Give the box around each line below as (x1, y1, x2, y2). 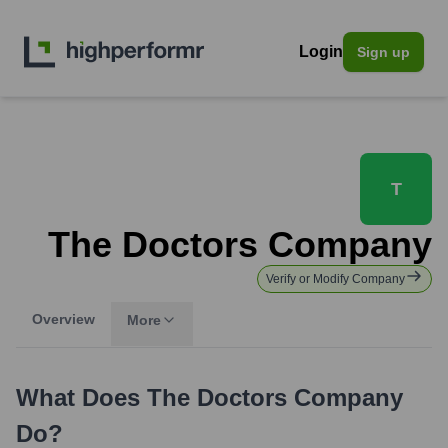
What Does (16, 384, 147, 411)
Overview (32, 311, 95, 327)
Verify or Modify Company (266, 272, 405, 286)
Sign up (357, 44, 410, 60)
